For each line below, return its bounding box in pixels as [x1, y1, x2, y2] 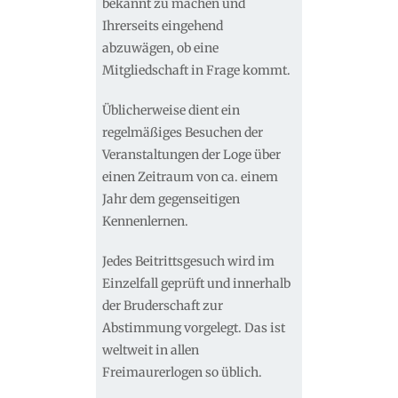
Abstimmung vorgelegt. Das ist [101, 320, 285, 337]
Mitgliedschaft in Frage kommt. [101, 62, 291, 79]
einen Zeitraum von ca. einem [101, 169, 278, 186]
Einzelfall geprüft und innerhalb [101, 275, 291, 292]
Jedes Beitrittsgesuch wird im [101, 253, 275, 270]
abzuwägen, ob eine [101, 40, 219, 57]
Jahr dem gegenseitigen [101, 191, 240, 208]
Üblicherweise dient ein [101, 102, 240, 119]
